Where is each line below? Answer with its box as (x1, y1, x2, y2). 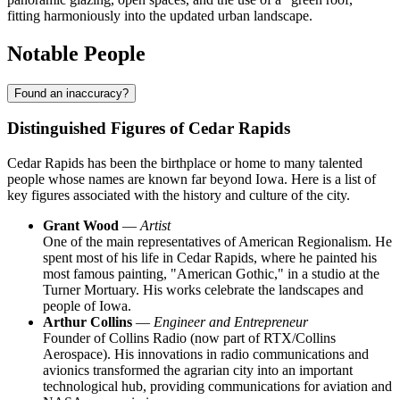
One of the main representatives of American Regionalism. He (43, 234, 392, 250)
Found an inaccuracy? (14, 86, 129, 100)
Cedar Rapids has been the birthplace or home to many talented (7, 155, 362, 171)
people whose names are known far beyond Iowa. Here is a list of (7, 171, 376, 187)
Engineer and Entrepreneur (154, 314, 308, 330)
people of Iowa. (43, 298, 131, 314)
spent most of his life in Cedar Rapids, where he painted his (43, 250, 377, 266)
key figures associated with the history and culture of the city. (7, 187, 350, 204)
